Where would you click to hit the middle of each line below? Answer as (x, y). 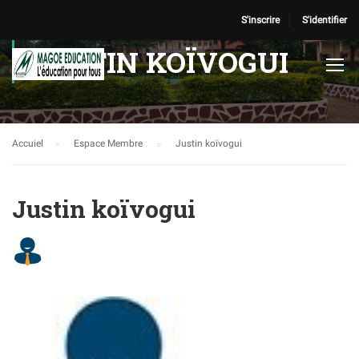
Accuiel (28, 143)
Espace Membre (109, 143)
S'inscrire (260, 20)
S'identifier (325, 20)
